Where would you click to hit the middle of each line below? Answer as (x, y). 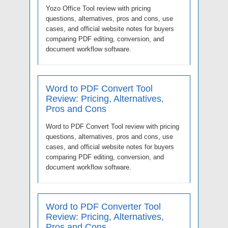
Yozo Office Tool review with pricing (98, 8)
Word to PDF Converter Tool (103, 206)
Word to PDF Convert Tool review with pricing (112, 126)
